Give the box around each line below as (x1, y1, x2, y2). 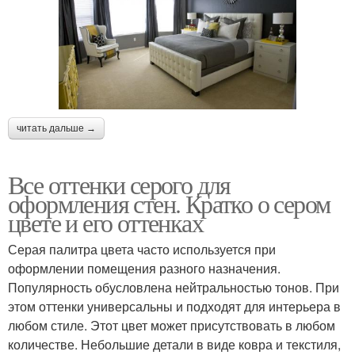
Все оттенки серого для (8, 166, 231, 201)
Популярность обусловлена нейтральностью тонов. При (8, 277, 339, 296)
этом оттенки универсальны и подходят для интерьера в (8, 296, 341, 315)
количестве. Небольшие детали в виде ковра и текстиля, (8, 334, 341, 353)
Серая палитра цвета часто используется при (8, 239, 276, 258)
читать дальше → (17, 122, 96, 134)
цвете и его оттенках (8, 204, 203, 239)
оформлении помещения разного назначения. (8, 258, 281, 277)
